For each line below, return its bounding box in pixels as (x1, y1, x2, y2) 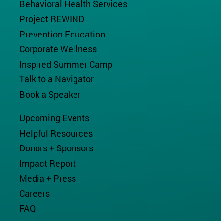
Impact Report (19, 157, 76, 169)
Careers (19, 187, 50, 199)
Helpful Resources (19, 127, 93, 139)
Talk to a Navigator (19, 73, 94, 85)
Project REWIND (19, 13, 84, 25)
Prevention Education (19, 28, 105, 40)
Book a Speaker (19, 88, 81, 100)
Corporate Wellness (19, 43, 97, 55)
